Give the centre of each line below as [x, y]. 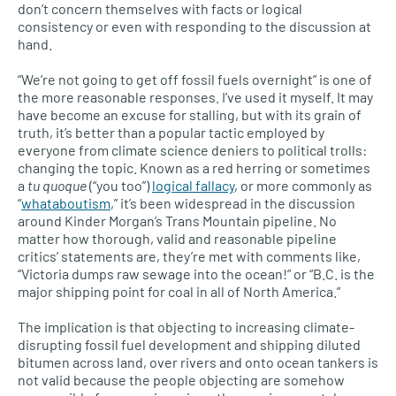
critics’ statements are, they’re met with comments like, [189, 256]
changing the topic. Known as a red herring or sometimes [194, 168]
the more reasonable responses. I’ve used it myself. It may [195, 97]
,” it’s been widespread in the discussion [233, 203]
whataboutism [66, 203]
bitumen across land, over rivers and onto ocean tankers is [198, 362]
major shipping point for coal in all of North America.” [179, 292]
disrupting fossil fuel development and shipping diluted [189, 345]
